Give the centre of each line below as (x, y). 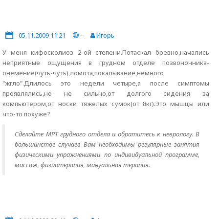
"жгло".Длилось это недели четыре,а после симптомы (106, 83)
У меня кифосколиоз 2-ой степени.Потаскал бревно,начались (106, 52)
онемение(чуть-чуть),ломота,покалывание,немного (83, 73)
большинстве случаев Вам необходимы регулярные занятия (107, 144)
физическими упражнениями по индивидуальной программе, (107, 154)
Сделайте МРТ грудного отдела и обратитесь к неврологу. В (107, 134)
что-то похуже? (26, 114)
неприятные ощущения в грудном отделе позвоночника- (106, 63)
